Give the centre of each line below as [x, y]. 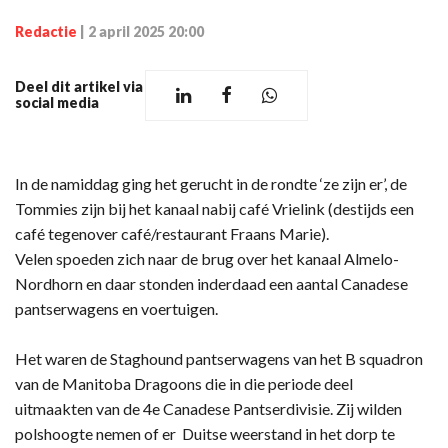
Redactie [46, 31]
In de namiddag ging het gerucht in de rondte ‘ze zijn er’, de [211, 183]
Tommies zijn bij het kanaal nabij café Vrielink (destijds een [214, 208]
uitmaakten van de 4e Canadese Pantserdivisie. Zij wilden [208, 408]
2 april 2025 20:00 [146, 31]
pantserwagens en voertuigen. [116, 308]
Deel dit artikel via [79, 86]
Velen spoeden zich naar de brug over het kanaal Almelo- [207, 258]
